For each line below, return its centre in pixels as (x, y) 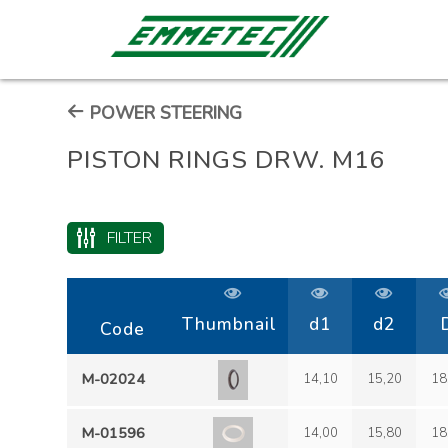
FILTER (129, 238)
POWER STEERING (164, 113)
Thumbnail (233, 324)
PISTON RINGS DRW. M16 (227, 160)
